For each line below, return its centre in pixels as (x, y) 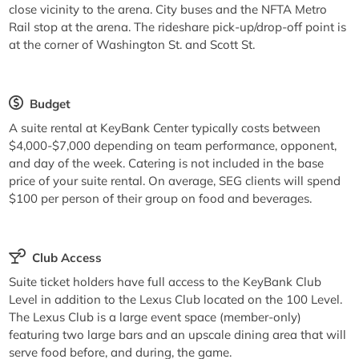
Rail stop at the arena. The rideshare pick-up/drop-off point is (178, 26)
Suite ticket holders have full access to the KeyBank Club (165, 281)
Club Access (67, 258)
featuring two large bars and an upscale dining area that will (178, 334)
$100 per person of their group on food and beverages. (161, 198)
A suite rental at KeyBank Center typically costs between (165, 127)
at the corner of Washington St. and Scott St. (132, 44)
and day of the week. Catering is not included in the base (167, 163)
